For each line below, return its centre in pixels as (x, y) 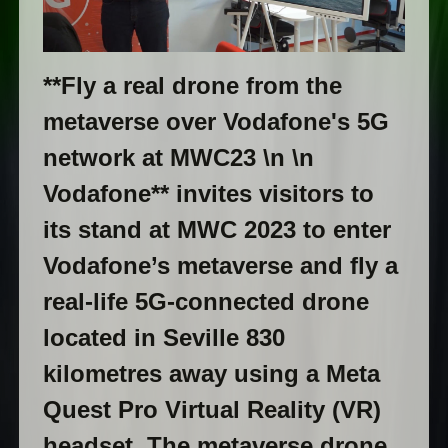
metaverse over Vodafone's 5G (215, 121)
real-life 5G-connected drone (205, 301)
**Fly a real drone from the (192, 85)
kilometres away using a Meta (211, 373)
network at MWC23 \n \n (178, 157)
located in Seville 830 (163, 337)
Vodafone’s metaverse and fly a (220, 265)
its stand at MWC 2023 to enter (216, 229)
